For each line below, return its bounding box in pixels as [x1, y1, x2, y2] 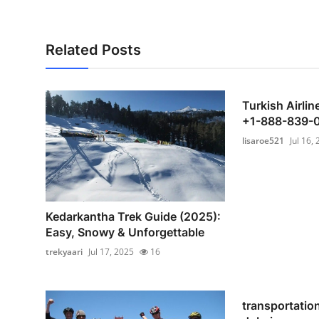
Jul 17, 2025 [88, 245, 134, 258]
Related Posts [46, 41, 141, 58]
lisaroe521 [241, 135, 284, 147]
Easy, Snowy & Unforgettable [46, 224, 204, 239]
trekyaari [46, 245, 83, 258]
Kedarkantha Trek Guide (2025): [46, 209, 221, 224]
